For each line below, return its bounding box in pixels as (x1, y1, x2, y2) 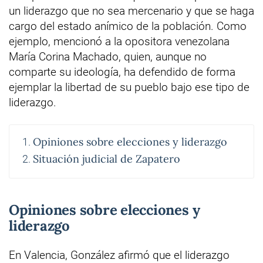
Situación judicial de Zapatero (33, 152, 180, 166)
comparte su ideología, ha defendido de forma (9, 65, 235, 79)
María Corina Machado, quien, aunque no (9, 50, 207, 64)
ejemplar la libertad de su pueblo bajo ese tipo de (9, 80, 249, 95)
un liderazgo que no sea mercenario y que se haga (9, 4, 254, 18)
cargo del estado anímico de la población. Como (9, 19, 247, 33)
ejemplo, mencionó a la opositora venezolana (9, 35, 230, 49)
